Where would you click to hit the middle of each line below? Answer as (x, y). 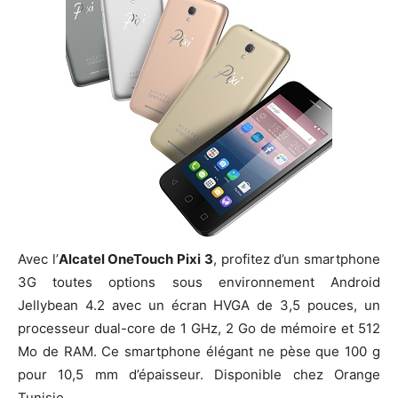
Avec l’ (38, 259)
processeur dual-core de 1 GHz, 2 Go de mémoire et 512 (199, 328)
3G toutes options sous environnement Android (199, 282)
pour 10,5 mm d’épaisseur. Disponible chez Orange (199, 374)
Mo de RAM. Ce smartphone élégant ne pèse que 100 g (199, 351)
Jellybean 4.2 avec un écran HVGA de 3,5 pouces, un (199, 305)
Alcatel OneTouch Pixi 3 (135, 259)
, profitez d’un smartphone (297, 259)
